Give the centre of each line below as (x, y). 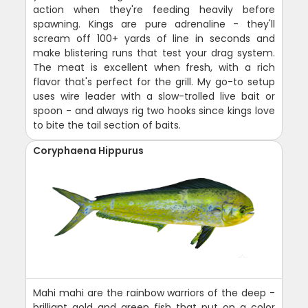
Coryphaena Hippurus (89, 150)
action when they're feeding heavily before (154, 9)
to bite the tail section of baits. (107, 125)
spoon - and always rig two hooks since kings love (154, 110)
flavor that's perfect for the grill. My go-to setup (154, 81)
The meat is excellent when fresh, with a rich (154, 67)
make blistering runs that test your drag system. (154, 53)
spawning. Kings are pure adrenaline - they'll (154, 24)
